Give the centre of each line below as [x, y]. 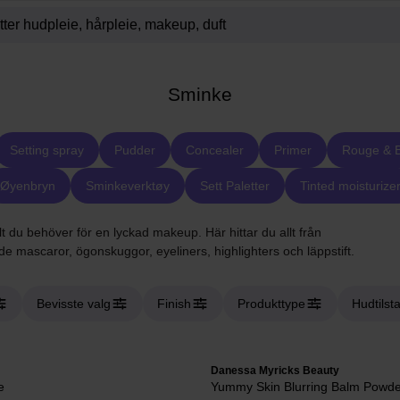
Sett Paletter [234, 186]
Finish [174, 304]
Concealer [214, 150]
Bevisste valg [74, 304]
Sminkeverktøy [127, 186]
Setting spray [46, 150]
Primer [292, 150]
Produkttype [271, 304]
